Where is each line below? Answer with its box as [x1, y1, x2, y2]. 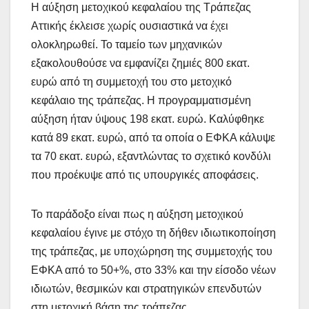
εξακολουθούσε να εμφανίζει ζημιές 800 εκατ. [31, 57, 250, 69]
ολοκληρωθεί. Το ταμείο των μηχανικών [31, 38, 222, 50]
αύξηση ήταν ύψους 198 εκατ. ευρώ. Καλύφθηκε [31, 112, 264, 125]
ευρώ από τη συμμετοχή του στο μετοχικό [31, 75, 232, 88]
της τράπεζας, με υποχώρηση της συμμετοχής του [31, 245, 272, 257]
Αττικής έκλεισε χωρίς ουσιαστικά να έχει [31, 19, 228, 32]
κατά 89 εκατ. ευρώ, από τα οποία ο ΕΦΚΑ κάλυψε [31, 131, 275, 143]
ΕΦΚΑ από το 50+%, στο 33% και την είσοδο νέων [31, 263, 276, 276]
